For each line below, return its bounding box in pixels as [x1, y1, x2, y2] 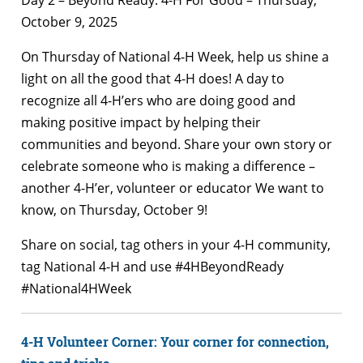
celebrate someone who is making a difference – [21, 156, 315, 175]
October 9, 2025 [21, 12, 117, 31]
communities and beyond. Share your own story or [21, 135, 332, 153]
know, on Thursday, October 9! [21, 200, 207, 219]
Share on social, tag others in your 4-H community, [21, 235, 331, 254]
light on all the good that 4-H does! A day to [21, 69, 284, 88]
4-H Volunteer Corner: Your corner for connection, [21, 332, 329, 350]
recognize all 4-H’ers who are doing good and [21, 91, 296, 109]
